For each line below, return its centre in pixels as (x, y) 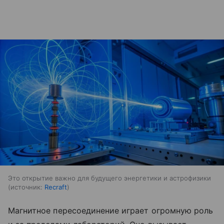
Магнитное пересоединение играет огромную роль (111, 211)
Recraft (56, 187)
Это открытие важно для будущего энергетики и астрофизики (109, 178)
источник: (26, 187)
